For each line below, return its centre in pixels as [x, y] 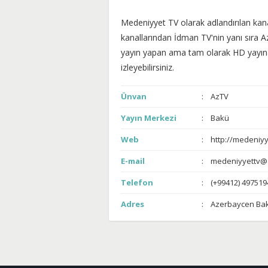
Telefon [137, 182]
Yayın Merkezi [149, 118]
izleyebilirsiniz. [147, 67]
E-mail [133, 161]
